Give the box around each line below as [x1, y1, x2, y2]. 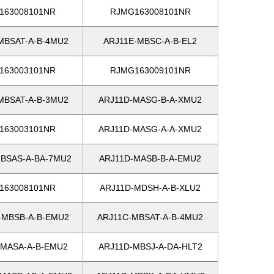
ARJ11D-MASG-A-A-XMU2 [98, 124, 202, 134]
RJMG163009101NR [109, 65, 191, 75]
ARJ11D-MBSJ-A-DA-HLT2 [98, 242, 202, 251]
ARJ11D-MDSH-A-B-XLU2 [100, 183, 201, 193]
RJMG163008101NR [109, 7, 191, 17]
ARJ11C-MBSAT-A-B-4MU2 [97, 212, 203, 222]
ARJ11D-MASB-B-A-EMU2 [99, 154, 201, 163]
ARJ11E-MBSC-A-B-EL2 [103, 36, 197, 46]
